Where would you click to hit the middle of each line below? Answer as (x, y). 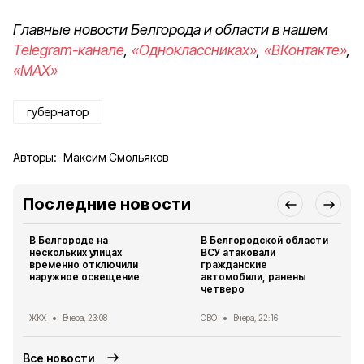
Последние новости (107, 204)
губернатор (58, 112)
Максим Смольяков (116, 157)
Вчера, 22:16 (256, 318)
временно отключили (84, 264)
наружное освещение (85, 277)
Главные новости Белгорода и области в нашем (171, 30)
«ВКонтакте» (305, 50)
